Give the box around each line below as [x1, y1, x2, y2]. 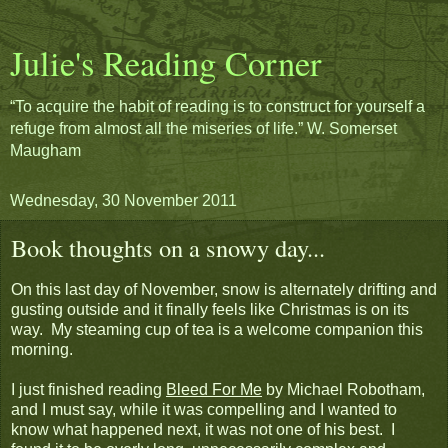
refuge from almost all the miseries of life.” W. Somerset [10, 120, 397, 137]
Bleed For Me [166, 380, 262, 398]
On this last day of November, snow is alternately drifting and [11, 280, 437, 298]
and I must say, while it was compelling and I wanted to [11, 400, 397, 418]
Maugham [10, 142, 81, 159]
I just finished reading [11, 380, 166, 398]
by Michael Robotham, [262, 380, 425, 398]
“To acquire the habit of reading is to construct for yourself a [10, 98, 425, 115]
